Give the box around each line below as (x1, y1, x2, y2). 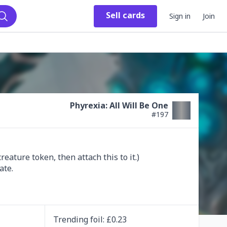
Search (2, 21, 27, 31)
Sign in (169, 11, 191, 21)
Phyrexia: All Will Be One (70, 100, 168, 111)
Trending (53, 214, 90, 225)
